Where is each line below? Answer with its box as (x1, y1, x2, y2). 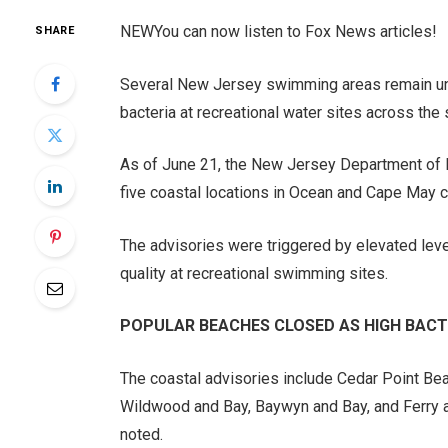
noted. (119, 425, 167, 445)
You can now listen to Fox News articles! (153, 21, 437, 41)
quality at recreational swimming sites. (119, 263, 388, 283)
